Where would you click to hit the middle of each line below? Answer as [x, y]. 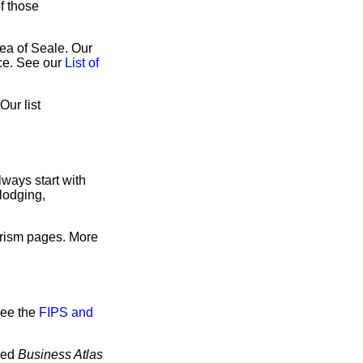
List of [82, 63]
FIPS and [66, 312]
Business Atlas [60, 354]
